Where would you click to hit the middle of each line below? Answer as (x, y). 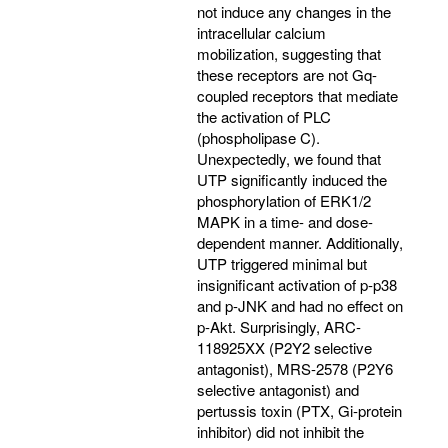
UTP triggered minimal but (282, 263)
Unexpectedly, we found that (289, 158)
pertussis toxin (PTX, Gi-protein (299, 410)
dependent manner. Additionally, (300, 242)
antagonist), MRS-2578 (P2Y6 (295, 368)
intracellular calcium (261, 32)
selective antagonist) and (278, 389)
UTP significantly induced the (292, 179)
